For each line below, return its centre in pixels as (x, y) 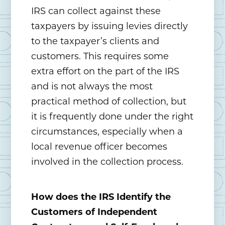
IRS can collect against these (96, 11)
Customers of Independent (94, 212)
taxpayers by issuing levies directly (110, 26)
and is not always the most (92, 87)
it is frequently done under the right (113, 117)
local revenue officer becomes (99, 147)
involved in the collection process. (107, 162)
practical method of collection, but (109, 102)
